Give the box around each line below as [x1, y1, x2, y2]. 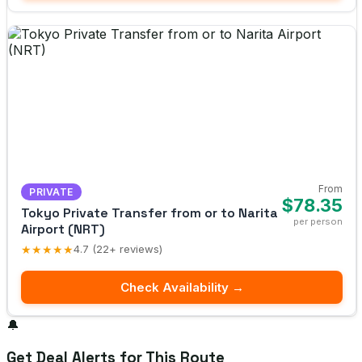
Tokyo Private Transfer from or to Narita [21, 204, 278, 221]
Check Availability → [120, 279, 244, 295]
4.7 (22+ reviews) [74, 242, 162, 256]
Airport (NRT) [21, 220, 105, 238]
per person [293, 215, 343, 227]
